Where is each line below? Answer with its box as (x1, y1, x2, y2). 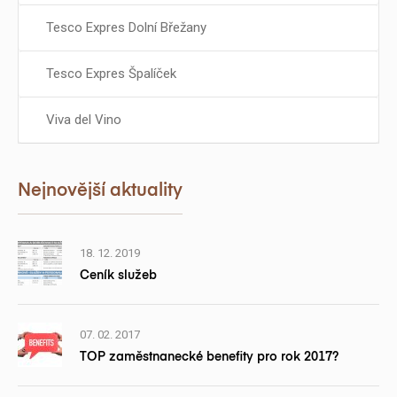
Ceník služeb (80, 269, 157, 282)
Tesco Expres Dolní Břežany (46, 19, 206, 35)
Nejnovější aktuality (18, 181, 183, 200)
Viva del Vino (46, 111, 121, 128)
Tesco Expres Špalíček (46, 65, 176, 82)
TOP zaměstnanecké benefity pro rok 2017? (80, 350, 339, 363)
